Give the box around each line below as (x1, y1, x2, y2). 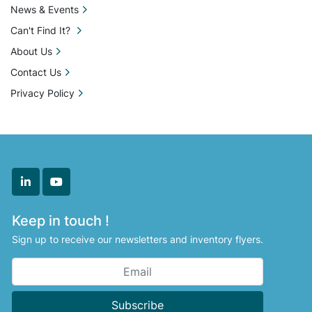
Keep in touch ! (12, 212, 109, 229)
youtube (55, 182, 99, 196)
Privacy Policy (10, 87, 75, 99)
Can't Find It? (10, 24, 73, 36)
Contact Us (10, 66, 61, 78)
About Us (10, 45, 52, 57)
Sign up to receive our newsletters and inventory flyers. (12, 233, 263, 245)
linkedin (24, 182, 65, 196)
